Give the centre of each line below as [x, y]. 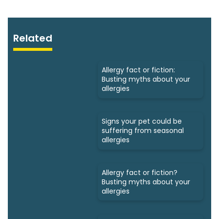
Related [33, 38]
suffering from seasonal [143, 131]
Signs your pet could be [142, 121]
